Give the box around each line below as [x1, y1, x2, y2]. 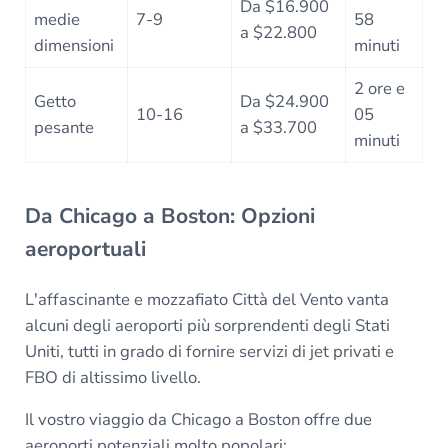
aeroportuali [24, 234, 146, 263]
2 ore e [354, 76, 406, 100]
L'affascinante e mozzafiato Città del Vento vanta [24, 287, 389, 311]
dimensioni [34, 33, 115, 57]
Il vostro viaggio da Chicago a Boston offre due [24, 407, 372, 431]
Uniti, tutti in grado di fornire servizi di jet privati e [24, 339, 394, 363]
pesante [34, 115, 95, 139]
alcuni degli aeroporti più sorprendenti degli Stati [24, 313, 390, 337]
